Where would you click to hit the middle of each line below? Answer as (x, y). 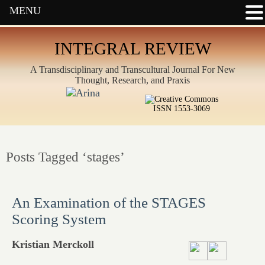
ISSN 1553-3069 (182, 109)
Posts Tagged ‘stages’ (65, 157)
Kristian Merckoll (53, 244)
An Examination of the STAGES (109, 203)
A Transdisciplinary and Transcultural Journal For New (132, 70)
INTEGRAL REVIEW (132, 49)
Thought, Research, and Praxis (132, 80)
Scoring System (59, 219)
